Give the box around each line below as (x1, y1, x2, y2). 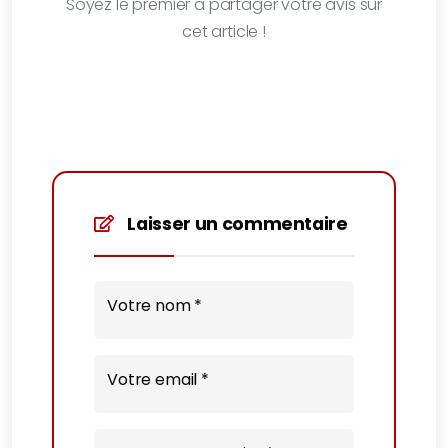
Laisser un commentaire (123, 212, 348, 236)
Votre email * (107, 368, 209, 392)
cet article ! (182, 20, 266, 43)
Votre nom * (107, 294, 203, 318)
